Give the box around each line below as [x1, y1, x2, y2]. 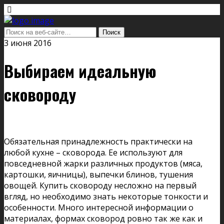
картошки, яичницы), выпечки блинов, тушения [4, 168, 193, 180]
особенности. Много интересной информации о [4, 201, 193, 213]
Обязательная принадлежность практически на [4, 135, 192, 147]
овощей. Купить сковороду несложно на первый [4, 179, 196, 191]
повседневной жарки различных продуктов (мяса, [4, 157, 202, 169]
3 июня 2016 [4, 37, 51, 48]
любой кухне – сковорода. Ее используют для [4, 146, 182, 158]
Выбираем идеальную [4, 59, 156, 83]
